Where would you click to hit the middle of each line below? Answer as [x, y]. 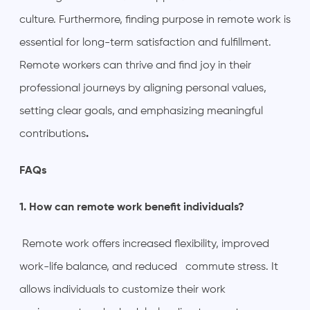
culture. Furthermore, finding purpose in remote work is [155, 20]
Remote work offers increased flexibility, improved [144, 244]
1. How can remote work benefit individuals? [132, 207]
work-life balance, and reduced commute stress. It [149, 267]
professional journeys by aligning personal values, [143, 88]
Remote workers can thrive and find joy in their [135, 65]
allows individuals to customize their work [122, 290]
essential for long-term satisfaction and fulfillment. [145, 43]
